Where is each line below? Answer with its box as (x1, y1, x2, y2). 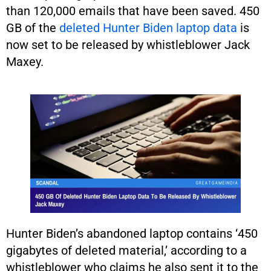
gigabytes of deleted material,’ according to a (6, 243, 247, 258)
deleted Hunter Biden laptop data (59, 21, 237, 35)
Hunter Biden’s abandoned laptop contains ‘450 (6, 226, 258, 241)
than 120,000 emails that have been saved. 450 (6, 4, 260, 18)
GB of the (6, 21, 59, 35)
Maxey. (6, 54, 44, 69)
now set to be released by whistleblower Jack (6, 38, 250, 52)
